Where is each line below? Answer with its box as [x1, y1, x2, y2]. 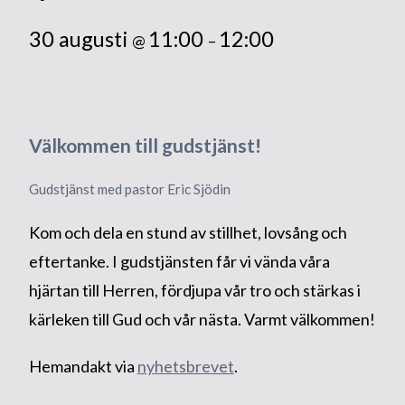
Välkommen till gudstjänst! [28, 134, 261, 157]
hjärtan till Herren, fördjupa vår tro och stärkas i [28, 280, 361, 301]
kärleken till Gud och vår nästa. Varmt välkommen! [28, 309, 375, 330]
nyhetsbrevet [137, 356, 234, 377]
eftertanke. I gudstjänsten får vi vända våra [28, 251, 330, 272]
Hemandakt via [28, 356, 137, 377]
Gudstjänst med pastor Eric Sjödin [28, 181, 231, 198]
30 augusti [28, 26, 132, 52]
